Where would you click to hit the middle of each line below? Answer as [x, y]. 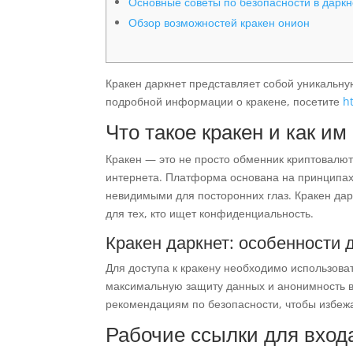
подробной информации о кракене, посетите [225, 101]
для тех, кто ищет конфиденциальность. [210, 213]
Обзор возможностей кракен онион [219, 22]
